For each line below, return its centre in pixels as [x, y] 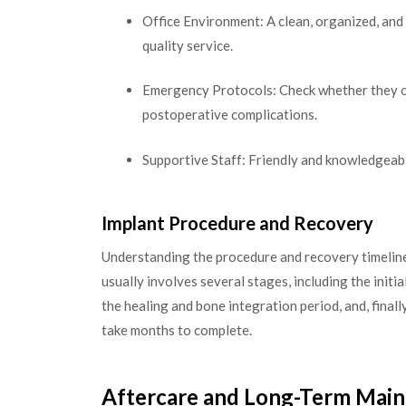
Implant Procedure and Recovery [237, 223]
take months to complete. [177, 330]
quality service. [188, 45]
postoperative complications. [230, 115]
